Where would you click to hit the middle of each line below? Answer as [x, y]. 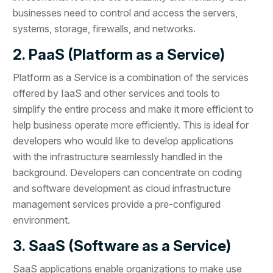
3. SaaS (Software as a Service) [122, 246]
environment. [42, 220]
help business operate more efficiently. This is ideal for [131, 125]
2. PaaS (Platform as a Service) [119, 55]
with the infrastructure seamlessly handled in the [118, 157]
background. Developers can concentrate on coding [128, 173]
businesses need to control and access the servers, [126, 13]
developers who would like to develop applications [123, 141]
